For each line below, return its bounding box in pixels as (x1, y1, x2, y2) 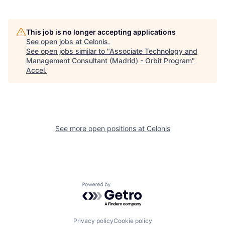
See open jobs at (26, 37, 84, 46)
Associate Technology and (109, 47, 197, 55)
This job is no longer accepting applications (26, 28, 176, 36)
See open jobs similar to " (26, 47, 109, 55)
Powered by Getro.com (82, 182, 170, 192)
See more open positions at (55, 124, 147, 133)
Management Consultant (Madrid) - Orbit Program (26, 56, 192, 65)
